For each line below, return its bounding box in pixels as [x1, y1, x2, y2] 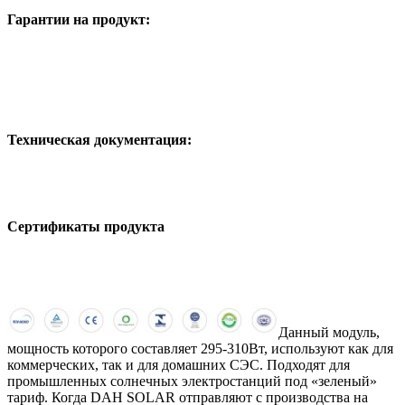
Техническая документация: [7, 131, 192, 147]
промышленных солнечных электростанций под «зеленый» [7, 372, 377, 389]
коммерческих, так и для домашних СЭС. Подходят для [7, 356, 350, 372]
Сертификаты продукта [7, 219, 165, 235]
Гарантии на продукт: [7, 12, 150, 28]
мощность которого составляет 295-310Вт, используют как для [7, 340, 393, 356]
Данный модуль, [278, 324, 380, 340]
